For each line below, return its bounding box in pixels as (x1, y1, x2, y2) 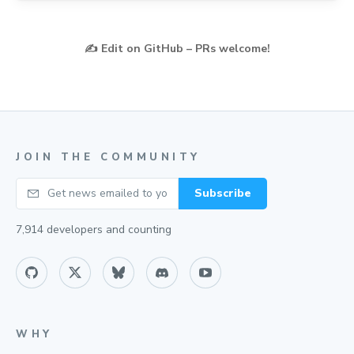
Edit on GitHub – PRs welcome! (100, 41, 270, 56)
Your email (16, 179, 72, 194)
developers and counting (43, 222, 171, 237)
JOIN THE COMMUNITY (16, 150, 201, 164)
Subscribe (194, 186, 251, 201)
